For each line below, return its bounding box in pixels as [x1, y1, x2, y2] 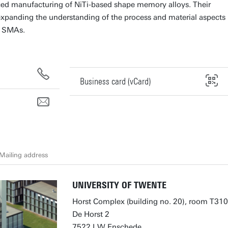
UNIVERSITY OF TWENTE [72, 180, 166, 191]
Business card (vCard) [80, 75, 151, 87]
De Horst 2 [72, 210, 109, 219]
